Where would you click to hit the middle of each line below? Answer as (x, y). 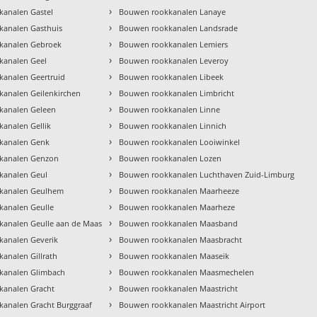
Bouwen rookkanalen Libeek (172, 77)
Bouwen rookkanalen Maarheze (177, 207)
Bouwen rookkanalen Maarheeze (179, 191)
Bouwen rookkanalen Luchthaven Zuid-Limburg (207, 175)
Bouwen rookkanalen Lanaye (173, 12)
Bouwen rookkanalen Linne (170, 110)
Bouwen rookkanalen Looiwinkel (180, 142)
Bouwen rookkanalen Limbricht (177, 93)
